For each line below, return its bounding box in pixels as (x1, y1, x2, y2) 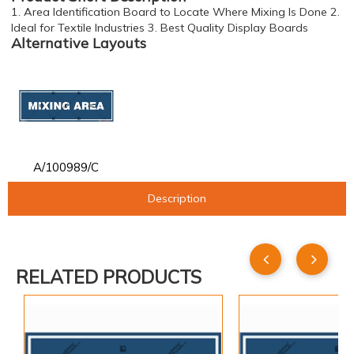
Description (148, 190, 206, 205)
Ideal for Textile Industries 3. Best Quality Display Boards (11, 21, 308, 35)
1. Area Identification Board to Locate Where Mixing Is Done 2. (11, 5, 340, 19)
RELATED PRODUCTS (16, 265, 201, 289)
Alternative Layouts (11, 34, 146, 52)
